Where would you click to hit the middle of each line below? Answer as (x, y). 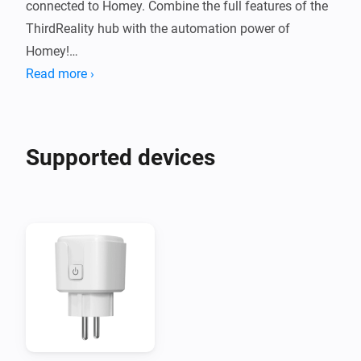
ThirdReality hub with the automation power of (158, 28)
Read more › (60, 73)
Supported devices (120, 157)
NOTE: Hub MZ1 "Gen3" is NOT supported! (145, 96)
